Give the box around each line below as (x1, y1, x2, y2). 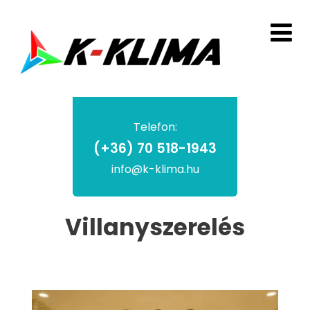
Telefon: (133, 119, 177, 135)
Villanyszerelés (65, 211, 245, 244)
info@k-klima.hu (111, 161, 199, 177)
